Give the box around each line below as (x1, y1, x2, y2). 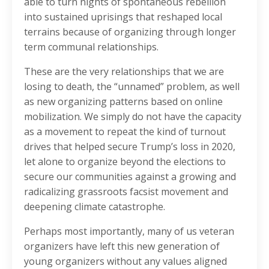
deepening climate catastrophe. (24, 200, 165, 214)
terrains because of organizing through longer (24, 25, 236, 39)
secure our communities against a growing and (24, 170, 236, 184)
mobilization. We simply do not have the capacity (24, 110, 241, 124)
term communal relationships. (24, 40, 159, 54)
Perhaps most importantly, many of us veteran (24, 225, 234, 238)
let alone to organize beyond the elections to (24, 155, 226, 169)
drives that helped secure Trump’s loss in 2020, (24, 140, 235, 154)
